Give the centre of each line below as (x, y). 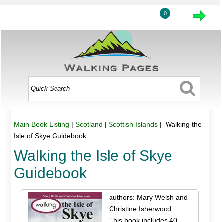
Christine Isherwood (140, 208)
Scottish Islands (133, 125)
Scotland (89, 125)
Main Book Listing (41, 125)
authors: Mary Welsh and (148, 197)
